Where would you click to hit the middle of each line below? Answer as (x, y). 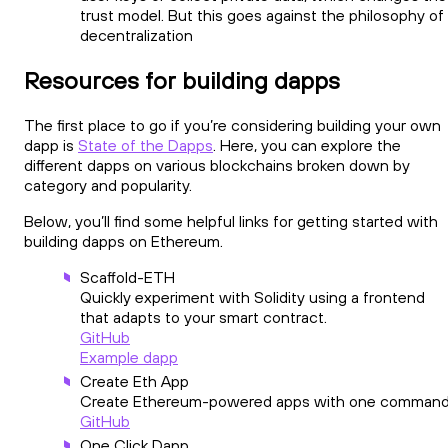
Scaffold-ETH (127, 276)
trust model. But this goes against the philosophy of (262, 14)
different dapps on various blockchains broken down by (217, 164)
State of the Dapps (145, 144)
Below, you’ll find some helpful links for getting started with (231, 220)
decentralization (136, 34)
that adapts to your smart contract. (203, 316)
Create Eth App (134, 380)
